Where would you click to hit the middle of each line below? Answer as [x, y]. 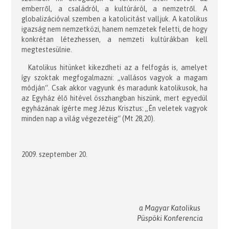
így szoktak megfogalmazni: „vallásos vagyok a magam [114, 77]
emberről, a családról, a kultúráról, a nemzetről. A [114, 8]
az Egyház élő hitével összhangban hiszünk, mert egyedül [114, 98]
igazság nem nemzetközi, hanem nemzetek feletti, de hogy [114, 29]
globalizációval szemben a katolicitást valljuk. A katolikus [114, 19]
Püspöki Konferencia [170, 218]
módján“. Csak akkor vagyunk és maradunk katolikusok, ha [114, 88]
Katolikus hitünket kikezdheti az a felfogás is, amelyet [118, 67]
